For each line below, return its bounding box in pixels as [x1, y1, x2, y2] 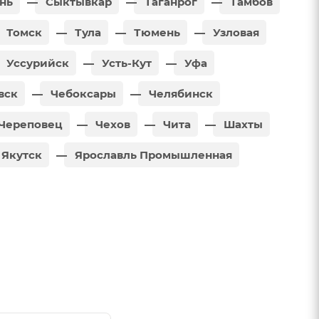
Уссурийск [4, 56, 69, 70]
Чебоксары [48, 86, 116, 100]
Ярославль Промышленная [72, 147, 232, 162]
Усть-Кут [99, 56, 152, 70]
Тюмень [131, 25, 180, 39]
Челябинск [146, 86, 213, 100]
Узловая [210, 25, 259, 39]
